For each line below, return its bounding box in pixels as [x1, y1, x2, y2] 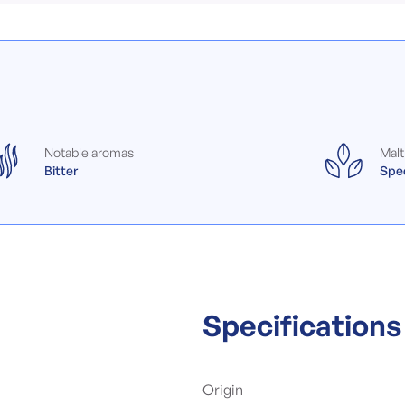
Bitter [44, 163, 79, 178]
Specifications [202, 307, 401, 344]
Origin [202, 381, 243, 399]
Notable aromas [44, 145, 135, 160]
